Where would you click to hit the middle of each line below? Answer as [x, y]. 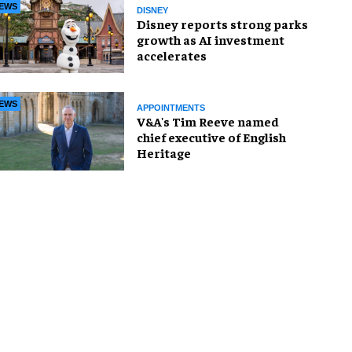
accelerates [172, 55]
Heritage [164, 152]
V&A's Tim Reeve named [208, 121]
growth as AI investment [211, 39]
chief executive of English [211, 136]
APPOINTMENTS [171, 107]
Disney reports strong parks [222, 23]
